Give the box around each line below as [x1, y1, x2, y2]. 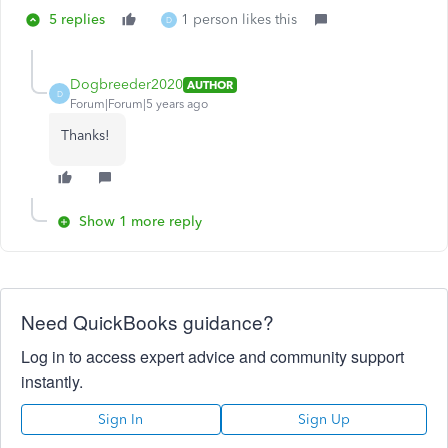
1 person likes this [181, 11, 297, 28]
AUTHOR [187, 77, 233, 92]
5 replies [49, 11, 105, 28]
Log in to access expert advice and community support [21, 345, 404, 368]
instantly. [21, 370, 83, 393]
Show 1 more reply [79, 213, 202, 230]
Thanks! [61, 127, 114, 144]
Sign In [98, 411, 144, 428]
